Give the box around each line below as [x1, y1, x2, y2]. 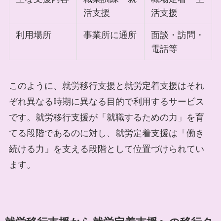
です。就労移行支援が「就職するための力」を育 [8, 112, 204, 122]
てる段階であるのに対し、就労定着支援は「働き [8, 128, 204, 138]
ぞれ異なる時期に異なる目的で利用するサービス [8, 96, 204, 107]
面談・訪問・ [151, 30, 205, 40]
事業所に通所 [83, 30, 137, 40]
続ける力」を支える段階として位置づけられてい [8, 144, 204, 154]
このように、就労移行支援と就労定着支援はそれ [8, 80, 204, 91]
